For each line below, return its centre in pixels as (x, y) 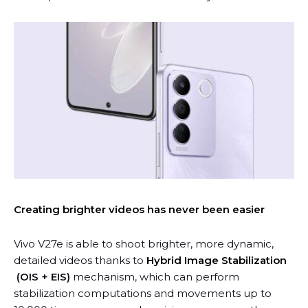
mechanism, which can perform (155, 277)
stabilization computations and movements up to (143, 294)
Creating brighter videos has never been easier (139, 210)
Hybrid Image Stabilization (217, 261)
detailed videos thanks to (80, 261)
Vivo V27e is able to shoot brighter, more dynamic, (144, 244)
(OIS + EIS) (42, 277)
